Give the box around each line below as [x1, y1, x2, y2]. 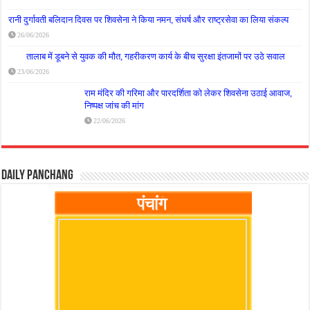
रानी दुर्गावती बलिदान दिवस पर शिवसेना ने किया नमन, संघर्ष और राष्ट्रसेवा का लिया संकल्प [8, 14, 289, 25]
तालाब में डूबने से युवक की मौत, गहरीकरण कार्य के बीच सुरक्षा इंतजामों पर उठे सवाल [26, 51, 286, 62]
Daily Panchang [1, 168, 74, 183]
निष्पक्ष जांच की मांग [84, 100, 145, 111]
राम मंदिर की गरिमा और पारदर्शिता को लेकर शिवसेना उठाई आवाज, [84, 87, 293, 98]
